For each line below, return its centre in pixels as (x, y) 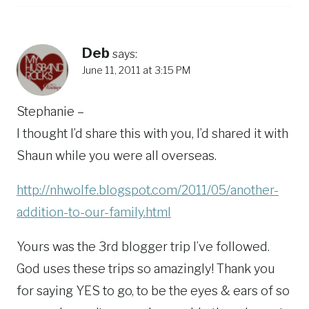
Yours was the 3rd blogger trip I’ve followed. (143, 246)
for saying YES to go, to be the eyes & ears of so (153, 290)
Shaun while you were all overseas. (117, 155)
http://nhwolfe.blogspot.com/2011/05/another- (148, 190)
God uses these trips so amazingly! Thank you (146, 268)
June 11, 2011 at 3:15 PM (136, 71)
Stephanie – (50, 111)
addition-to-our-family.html (94, 212)
